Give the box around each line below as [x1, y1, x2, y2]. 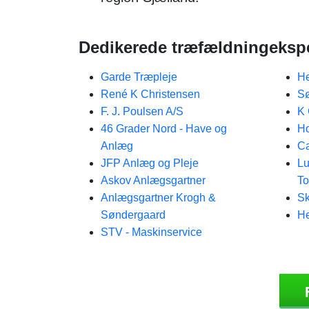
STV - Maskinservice [101, 226, 202, 238]
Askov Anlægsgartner [101, 175, 206, 186]
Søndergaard [101, 209, 166, 221]
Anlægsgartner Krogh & [101, 192, 216, 203]
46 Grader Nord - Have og [101, 123, 227, 134]
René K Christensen [101, 88, 200, 100]
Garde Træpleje [101, 71, 177, 83]
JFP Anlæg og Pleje [101, 157, 199, 169]
